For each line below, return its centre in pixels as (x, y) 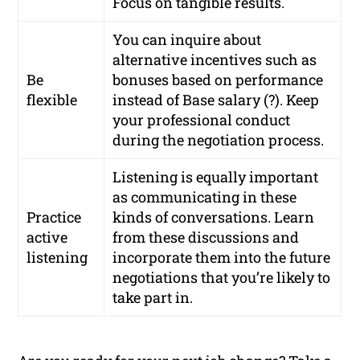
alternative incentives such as (215, 60)
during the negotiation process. (219, 140)
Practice (54, 217)
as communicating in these (205, 197)
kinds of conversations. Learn (214, 217)
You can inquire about (187, 40)
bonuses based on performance (218, 80)
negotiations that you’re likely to (222, 278)
